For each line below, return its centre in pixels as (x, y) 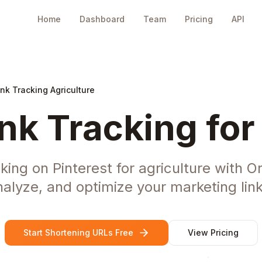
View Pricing (213, 232)
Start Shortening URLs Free (78, 232)
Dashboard (102, 19)
